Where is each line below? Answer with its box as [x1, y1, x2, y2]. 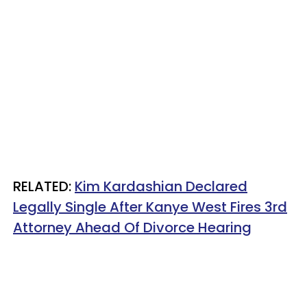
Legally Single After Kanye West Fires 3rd [13, 197, 287, 217]
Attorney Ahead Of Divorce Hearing [13, 217, 251, 237]
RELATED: [13, 176, 75, 196]
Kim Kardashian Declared [75, 176, 247, 196]
